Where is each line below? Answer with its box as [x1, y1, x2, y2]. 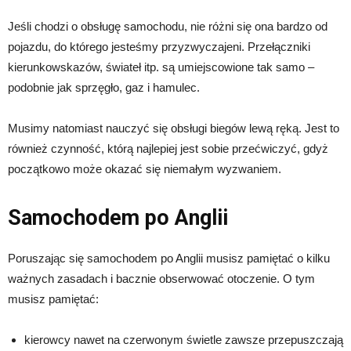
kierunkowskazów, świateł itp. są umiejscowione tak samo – [8, 60, 314, 74]
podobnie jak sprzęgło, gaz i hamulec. [8, 80, 200, 94]
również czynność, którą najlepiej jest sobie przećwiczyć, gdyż [8, 141, 328, 155]
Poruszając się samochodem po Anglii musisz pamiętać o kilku [8, 251, 330, 265]
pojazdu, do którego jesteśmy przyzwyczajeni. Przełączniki [8, 39, 310, 53]
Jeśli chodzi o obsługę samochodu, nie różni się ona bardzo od [8, 19, 327, 33]
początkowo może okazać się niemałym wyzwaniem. [8, 161, 281, 175]
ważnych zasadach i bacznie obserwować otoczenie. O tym [8, 271, 315, 285]
